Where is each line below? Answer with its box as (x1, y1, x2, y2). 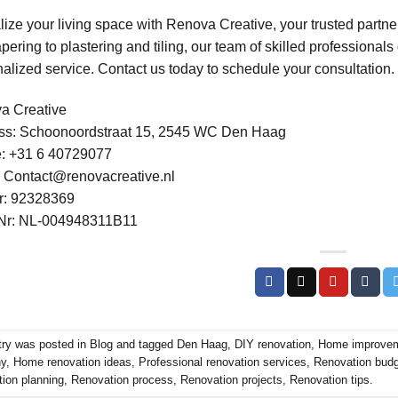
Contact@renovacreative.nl (4, 168, 175, 184)
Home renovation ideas (13, 355, 131, 370)
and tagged (113, 338, 177, 352)
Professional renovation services (139, 355, 306, 370)
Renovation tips (290, 373, 370, 387)
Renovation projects (180, 373, 283, 387)
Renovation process (71, 373, 173, 387)
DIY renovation (235, 338, 311, 352)
